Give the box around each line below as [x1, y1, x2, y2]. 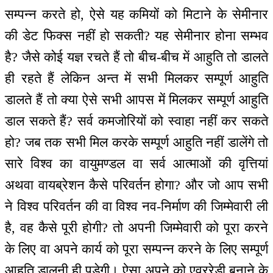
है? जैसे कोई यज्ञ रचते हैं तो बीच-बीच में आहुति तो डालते [5, 49, 268, 65]
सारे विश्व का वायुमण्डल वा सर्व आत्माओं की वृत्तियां [5, 156, 268, 172]
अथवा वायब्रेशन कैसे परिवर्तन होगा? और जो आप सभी [5, 177, 268, 193]
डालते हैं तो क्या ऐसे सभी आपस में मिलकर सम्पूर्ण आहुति [5, 92, 268, 108]
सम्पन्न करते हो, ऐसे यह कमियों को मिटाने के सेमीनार [5, 7, 268, 23]
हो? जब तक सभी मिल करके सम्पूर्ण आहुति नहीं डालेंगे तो [5, 135, 268, 151]
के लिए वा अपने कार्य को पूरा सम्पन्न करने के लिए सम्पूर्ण [5, 241, 268, 257]
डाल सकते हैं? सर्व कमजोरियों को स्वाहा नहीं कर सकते [5, 113, 268, 129]
